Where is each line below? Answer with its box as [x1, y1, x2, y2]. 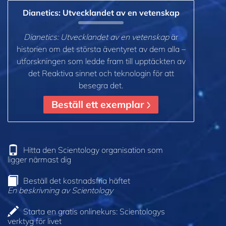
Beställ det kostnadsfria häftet [23, 176, 130, 186]
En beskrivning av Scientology [8, 185, 113, 196]
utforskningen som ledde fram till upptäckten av [16, 55, 186, 66]
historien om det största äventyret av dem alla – [16, 43, 186, 54]
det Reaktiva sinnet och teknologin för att [28, 68, 174, 78]
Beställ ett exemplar [51, 98, 147, 110]
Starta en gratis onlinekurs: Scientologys [23, 206, 165, 217]
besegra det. [79, 80, 123, 90]
